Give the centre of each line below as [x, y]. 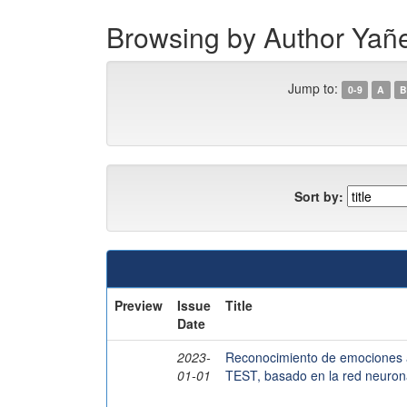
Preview [139, 305]
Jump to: [313, 88]
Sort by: [319, 196]
